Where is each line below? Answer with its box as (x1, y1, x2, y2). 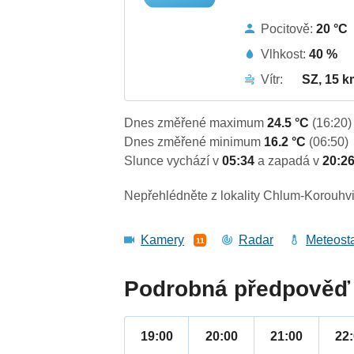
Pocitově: (261, 21, 317, 36)
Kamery (141, 233, 185, 247)
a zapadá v (258, 154, 323, 168)
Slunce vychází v (124, 154, 223, 168)
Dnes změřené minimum (124, 135, 265, 149)
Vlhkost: (261, 47, 310, 61)
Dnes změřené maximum (124, 116, 268, 130)
